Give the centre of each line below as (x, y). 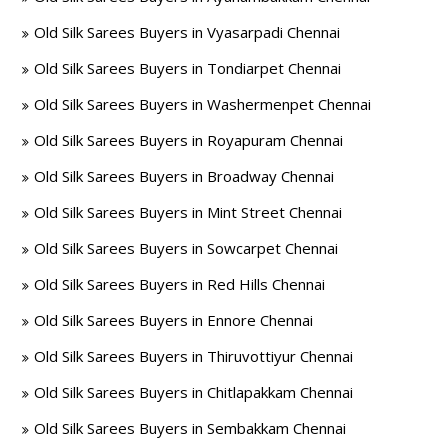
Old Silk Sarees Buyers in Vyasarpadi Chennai (187, 32)
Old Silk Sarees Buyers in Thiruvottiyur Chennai (194, 356)
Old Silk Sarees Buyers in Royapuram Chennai (189, 140)
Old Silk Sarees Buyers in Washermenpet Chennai (203, 104)
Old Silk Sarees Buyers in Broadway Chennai (184, 176)
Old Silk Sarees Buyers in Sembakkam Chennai (190, 428)
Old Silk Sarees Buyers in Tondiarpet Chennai (188, 68)
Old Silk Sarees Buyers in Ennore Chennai (174, 320)
